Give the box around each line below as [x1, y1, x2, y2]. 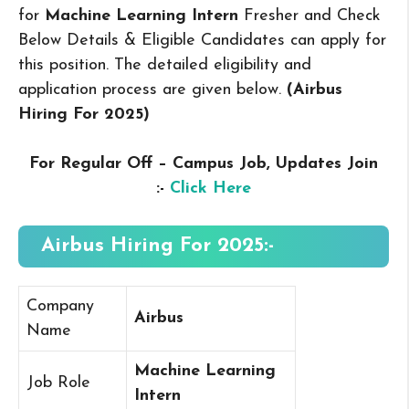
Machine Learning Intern [45, 7, 238, 26]
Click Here [170, 180, 251, 198]
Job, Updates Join [239, 155, 378, 173]
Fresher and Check [244, 7, 381, 26]
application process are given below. [18, 81, 287, 100]
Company [26, 298, 94, 316]
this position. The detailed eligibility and [18, 57, 311, 75]
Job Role [26, 374, 90, 393]
